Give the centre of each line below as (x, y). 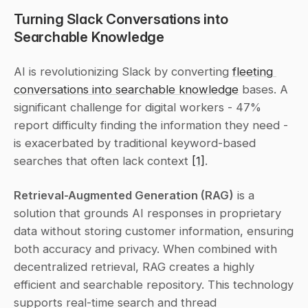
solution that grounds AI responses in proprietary (147, 213)
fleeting (253, 72)
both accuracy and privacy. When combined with (145, 249)
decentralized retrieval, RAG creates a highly (134, 267)
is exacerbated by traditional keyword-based (135, 143)
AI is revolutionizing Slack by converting (123, 72)
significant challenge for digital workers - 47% (137, 108)
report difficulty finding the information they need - (151, 125)
